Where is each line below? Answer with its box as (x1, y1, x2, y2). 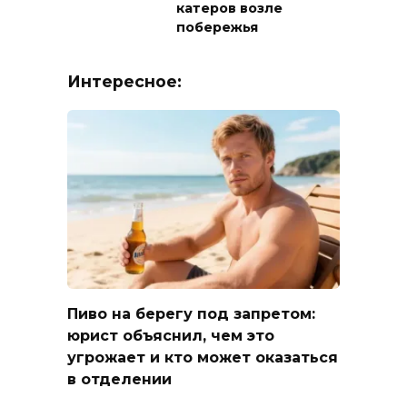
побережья (176, 19, 258, 36)
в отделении (67, 371, 172, 389)
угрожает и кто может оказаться (67, 349, 338, 367)
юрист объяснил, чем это (67, 327, 274, 345)
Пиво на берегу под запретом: (67, 305, 315, 323)
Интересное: (67, 72, 182, 92)
